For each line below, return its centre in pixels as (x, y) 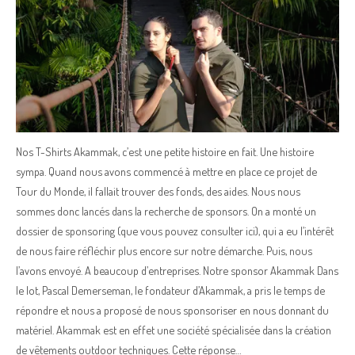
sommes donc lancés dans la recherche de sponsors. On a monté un (166, 211)
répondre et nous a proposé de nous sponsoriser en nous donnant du (172, 310)
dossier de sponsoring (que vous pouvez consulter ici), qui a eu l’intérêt (175, 231)
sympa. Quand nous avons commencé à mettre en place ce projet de (166, 171)
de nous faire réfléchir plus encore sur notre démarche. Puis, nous (164, 250)
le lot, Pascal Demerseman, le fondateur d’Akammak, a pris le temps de (170, 290)
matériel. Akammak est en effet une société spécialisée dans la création (174, 330)
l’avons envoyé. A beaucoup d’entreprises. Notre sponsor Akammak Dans (177, 270)
